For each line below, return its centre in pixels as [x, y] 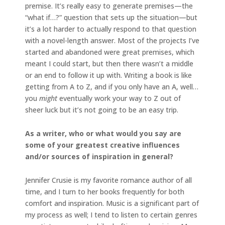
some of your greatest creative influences [102, 145]
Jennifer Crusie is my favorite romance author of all [108, 180]
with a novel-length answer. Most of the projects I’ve [112, 40]
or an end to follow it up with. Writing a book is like [108, 75]
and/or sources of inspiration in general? [99, 156]
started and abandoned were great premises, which [110, 52]
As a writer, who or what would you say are [103, 133]
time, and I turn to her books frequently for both [105, 191]
